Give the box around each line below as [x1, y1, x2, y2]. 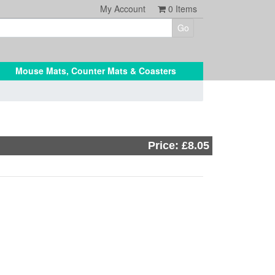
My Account [100, 2, 145, 15]
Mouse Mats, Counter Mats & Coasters [15, 64, 176, 77]
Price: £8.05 [148, 139, 209, 152]
